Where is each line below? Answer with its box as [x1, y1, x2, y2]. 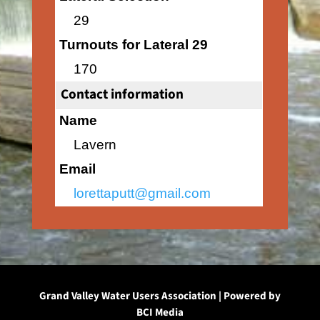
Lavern [73, 137, 116, 152]
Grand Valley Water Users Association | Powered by [39, 289, 281, 304]
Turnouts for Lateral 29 [59, 37, 208, 52]
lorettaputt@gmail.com [73, 186, 211, 201]
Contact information [60, 84, 184, 104]
